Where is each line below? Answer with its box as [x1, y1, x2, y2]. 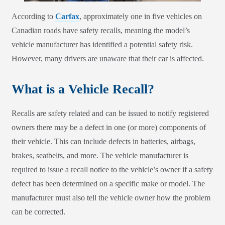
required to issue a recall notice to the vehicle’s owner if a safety [12, 165, 213, 174]
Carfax [55, 12, 79, 21]
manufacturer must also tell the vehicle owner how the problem [12, 193, 210, 202]
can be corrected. [12, 207, 65, 216]
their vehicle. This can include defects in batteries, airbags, [12, 137, 195, 146]
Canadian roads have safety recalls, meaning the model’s [12, 26, 190, 35]
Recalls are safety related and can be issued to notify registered [12, 109, 209, 118]
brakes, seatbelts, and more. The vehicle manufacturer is [12, 151, 188, 160]
